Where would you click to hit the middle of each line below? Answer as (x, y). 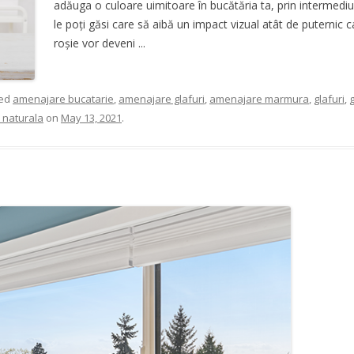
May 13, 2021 (91, 117)
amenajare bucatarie (63, 98)
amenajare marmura (259, 98)
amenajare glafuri (162, 98)
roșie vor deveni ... (100, 43)
